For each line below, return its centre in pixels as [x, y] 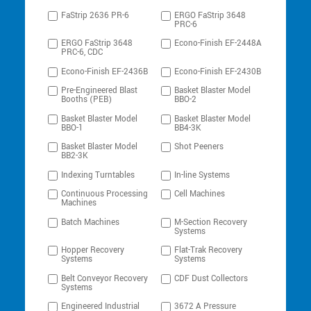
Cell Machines [200, 194]
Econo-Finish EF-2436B [105, 72]
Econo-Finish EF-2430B [218, 72]
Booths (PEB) [87, 100]
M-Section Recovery [211, 222]
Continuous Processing [105, 194]
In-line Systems [202, 175]
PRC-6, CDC [82, 53]
